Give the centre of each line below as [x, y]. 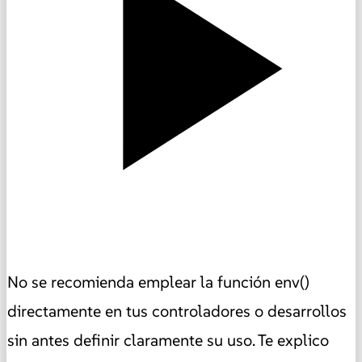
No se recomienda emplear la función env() [158, 282]
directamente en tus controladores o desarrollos [177, 311]
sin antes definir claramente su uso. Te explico [168, 341]
